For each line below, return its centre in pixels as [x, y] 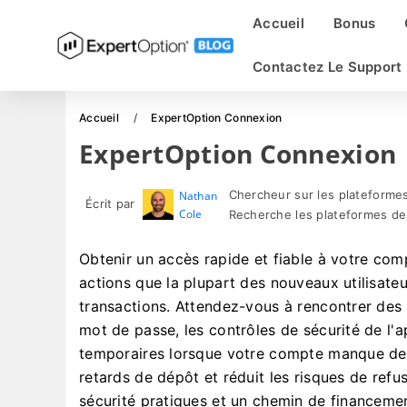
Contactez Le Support [328, 67]
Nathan [198, 196]
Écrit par [110, 203]
